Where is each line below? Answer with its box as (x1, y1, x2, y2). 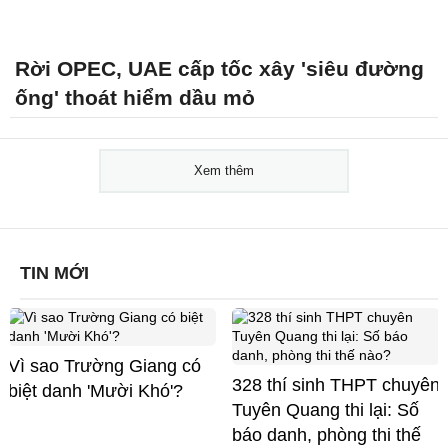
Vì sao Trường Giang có (8, 355, 201, 376)
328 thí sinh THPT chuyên (232, 374, 440, 395)
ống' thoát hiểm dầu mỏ (15, 85, 255, 109)
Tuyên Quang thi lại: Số (232, 399, 419, 420)
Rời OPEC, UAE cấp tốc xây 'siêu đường (15, 56, 424, 80)
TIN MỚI (20, 262, 89, 283)
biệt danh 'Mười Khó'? (8, 380, 183, 401)
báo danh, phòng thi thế (232, 424, 421, 445)
